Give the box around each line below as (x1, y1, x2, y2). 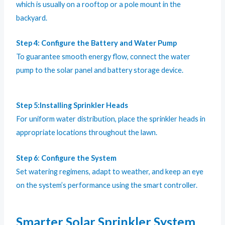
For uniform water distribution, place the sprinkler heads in (16, 115, 206, 124)
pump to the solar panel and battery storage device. (16, 65, 184, 74)
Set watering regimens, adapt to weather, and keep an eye (16, 167, 204, 176)
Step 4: (16, 38, 40, 47)
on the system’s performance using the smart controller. (16, 180, 198, 189)
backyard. (16, 13, 48, 22)
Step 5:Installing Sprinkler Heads (16, 101, 129, 110)
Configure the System (41, 153, 117, 162)
